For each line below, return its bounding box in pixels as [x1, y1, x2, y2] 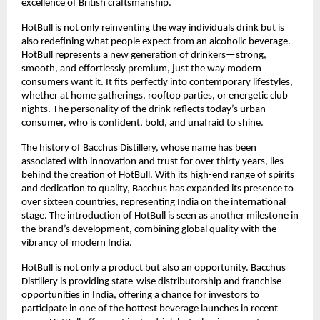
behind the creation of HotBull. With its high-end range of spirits [21, 169, 294, 181]
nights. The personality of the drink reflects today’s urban [21, 104, 266, 115]
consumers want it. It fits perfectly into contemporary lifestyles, [21, 76, 293, 88]
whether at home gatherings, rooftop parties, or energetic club [21, 90, 288, 101]
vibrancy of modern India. [21, 237, 132, 249]
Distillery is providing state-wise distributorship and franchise [21, 276, 281, 287]
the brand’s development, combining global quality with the [21, 224, 276, 235]
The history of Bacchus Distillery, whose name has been [21, 142, 256, 154]
